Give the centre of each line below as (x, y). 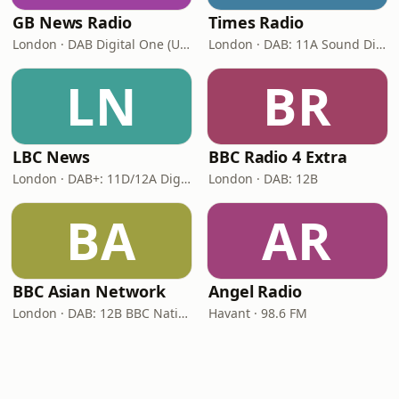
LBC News (52, 157)
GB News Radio (72, 22)
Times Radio (256, 22)
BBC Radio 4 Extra (278, 157)
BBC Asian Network (89, 291)
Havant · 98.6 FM (258, 313)
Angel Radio (256, 291)
